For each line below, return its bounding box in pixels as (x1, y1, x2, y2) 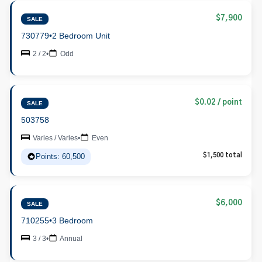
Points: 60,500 (36, 151, 85, 161)
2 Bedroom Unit (52, 31, 111, 40)
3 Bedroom (52, 216, 94, 225)
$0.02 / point (195, 98, 243, 106)
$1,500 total (203, 151, 243, 158)
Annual (58, 234, 83, 243)
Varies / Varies (31, 133, 78, 142)
